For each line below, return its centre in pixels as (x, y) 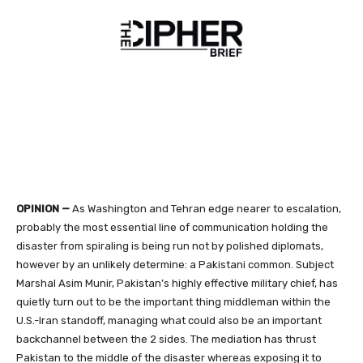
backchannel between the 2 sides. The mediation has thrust (166, 340)
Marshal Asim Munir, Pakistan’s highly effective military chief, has (177, 284)
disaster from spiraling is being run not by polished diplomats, (170, 246)
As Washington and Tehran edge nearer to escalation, (205, 209)
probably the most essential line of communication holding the (172, 228)
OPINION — (43, 209)
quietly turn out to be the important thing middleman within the (173, 302)
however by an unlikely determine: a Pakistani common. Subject (175, 265)
